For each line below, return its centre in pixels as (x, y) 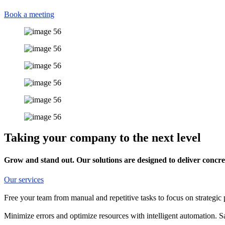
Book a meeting (29, 14)
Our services (24, 179)
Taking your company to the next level (102, 138)
